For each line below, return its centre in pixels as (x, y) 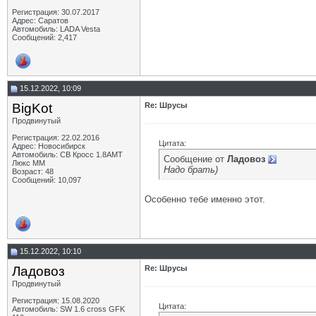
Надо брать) (191, 170)
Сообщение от (195, 159)
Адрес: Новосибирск (49, 146)
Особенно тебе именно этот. (205, 199)
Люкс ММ (29, 163)
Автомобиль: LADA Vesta (56, 29)
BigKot (32, 108)
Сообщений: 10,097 (47, 180)
